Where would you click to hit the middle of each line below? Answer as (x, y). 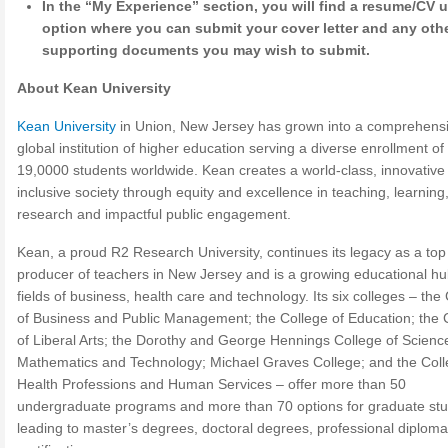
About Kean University (94, 88)
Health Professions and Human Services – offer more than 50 (211, 384)
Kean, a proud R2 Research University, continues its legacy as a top (231, 252)
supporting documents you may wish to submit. (206, 50)
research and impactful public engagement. (154, 214)
